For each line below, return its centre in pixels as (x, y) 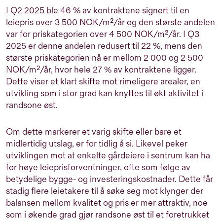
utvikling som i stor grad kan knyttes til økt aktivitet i (105, 94)
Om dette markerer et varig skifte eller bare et (94, 132)
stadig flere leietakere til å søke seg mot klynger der (105, 191)
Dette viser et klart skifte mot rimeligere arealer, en (103, 82)
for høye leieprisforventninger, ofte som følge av (98, 168)
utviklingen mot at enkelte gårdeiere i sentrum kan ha (108, 156)
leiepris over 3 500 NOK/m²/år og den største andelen (110, 23)
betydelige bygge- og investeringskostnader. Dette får (110, 180)
